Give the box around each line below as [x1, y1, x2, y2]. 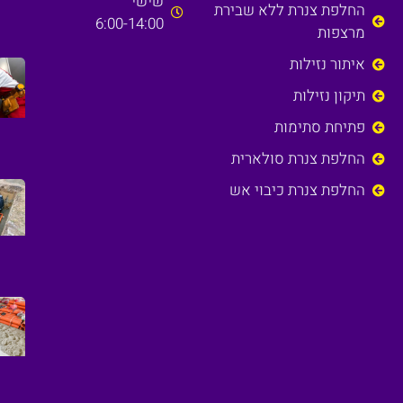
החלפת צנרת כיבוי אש [228, 179, 365, 202]
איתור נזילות [289, 53, 365, 76]
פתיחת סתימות [273, 116, 365, 139]
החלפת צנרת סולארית [230, 148, 365, 171]
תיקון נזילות [292, 85, 365, 108]
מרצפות [317, 22, 365, 45]
